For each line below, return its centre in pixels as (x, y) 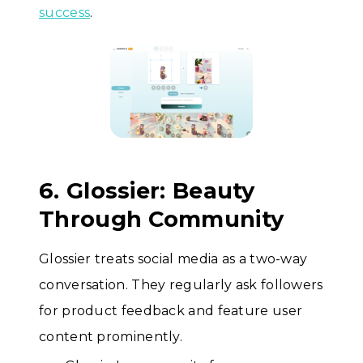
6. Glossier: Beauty (147, 190)
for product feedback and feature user (171, 310)
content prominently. (111, 336)
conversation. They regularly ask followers (181, 284)
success (65, 13)
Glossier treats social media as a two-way (173, 258)
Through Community (162, 219)
